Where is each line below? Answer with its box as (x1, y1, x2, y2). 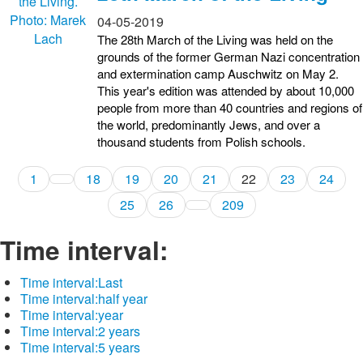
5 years (98, 338, 140, 357)
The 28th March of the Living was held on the (97, 31, 333, 48)
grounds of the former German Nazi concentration (97, 48, 360, 65)
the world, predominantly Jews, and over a (97, 116, 320, 133)
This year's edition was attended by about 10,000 (97, 82, 354, 99)
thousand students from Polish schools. (97, 133, 305, 150)
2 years (98, 322, 140, 340)
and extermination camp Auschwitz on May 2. (97, 65, 339, 82)
